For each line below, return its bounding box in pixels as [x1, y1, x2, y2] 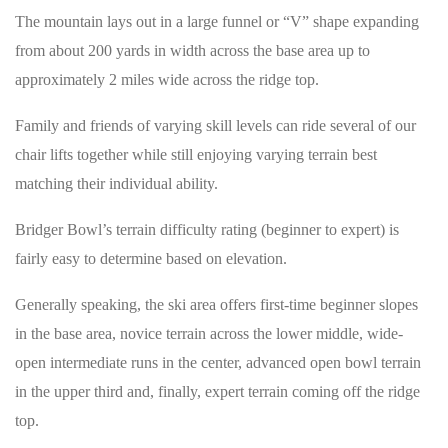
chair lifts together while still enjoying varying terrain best [15, 145, 377, 163]
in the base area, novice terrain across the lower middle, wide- [15, 324, 403, 342]
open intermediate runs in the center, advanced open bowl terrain [15, 353, 421, 371]
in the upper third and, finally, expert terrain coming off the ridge [15, 382, 420, 400]
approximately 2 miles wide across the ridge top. [15, 70, 319, 88]
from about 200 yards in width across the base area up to [15, 41, 370, 59]
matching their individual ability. [15, 174, 218, 192]
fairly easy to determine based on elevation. [15, 249, 287, 267]
